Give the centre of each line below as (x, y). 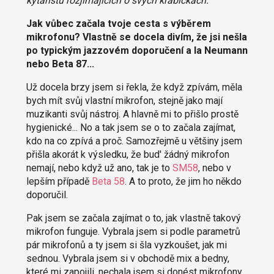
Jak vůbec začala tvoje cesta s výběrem (118, 24)
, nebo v (214, 168)
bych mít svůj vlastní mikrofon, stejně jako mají (124, 101)
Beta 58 (108, 182)
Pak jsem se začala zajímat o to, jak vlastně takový (133, 218)
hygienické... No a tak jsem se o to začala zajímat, (131, 128)
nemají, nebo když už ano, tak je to (99, 168)
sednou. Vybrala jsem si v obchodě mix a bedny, (128, 259)
